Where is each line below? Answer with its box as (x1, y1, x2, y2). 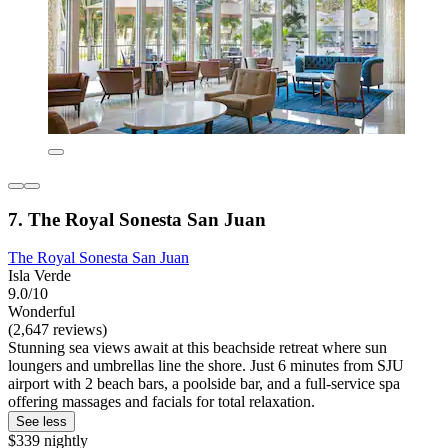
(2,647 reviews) (8, 321, 107, 339)
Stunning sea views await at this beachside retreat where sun (8, 339, 387, 357)
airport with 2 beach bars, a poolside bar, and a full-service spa (8, 375, 400, 393)
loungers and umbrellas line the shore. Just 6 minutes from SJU (8, 357, 404, 375)
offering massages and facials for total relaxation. (8, 393, 315, 411)
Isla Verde (8, 267, 71, 285)
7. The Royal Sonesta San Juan (8, 208, 266, 230)
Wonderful (8, 303, 75, 321)
